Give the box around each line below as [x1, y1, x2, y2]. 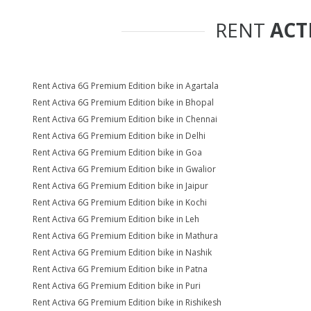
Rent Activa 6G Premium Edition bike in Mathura [33, 230, 218, 242]
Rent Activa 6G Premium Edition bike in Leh [33, 213, 199, 225]
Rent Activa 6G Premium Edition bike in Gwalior [33, 163, 216, 175]
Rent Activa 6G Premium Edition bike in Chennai [33, 113, 217, 125]
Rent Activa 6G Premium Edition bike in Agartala [33, 80, 219, 92]
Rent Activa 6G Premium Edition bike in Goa [33, 146, 202, 158]
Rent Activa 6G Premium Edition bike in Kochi [33, 196, 207, 208]
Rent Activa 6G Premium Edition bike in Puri [33, 280, 201, 292]
